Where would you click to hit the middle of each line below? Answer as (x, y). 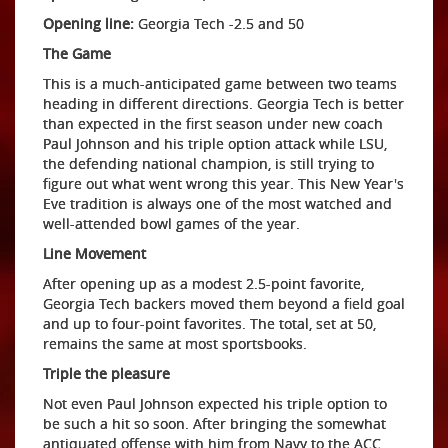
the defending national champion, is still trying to (208, 163)
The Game (77, 53)
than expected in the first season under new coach (213, 123)
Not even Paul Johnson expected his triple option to (215, 403)
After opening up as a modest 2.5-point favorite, (203, 283)
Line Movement (94, 253)
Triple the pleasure (106, 373)
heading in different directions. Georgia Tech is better (223, 103)
